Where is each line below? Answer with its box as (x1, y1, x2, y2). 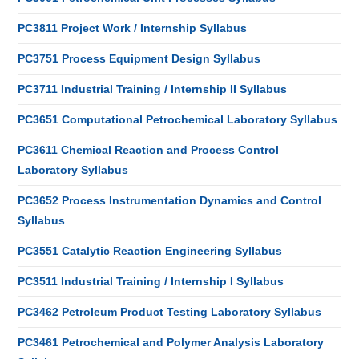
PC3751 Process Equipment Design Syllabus (18, 52, 261, 65)
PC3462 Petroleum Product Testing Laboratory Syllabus (18, 305, 322, 318)
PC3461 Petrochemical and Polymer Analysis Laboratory (18, 336, 325, 349)
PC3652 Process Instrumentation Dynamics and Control (18, 194, 322, 207)
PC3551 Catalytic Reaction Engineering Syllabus (18, 244, 283, 257)
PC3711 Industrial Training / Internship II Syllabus (18, 83, 288, 95)
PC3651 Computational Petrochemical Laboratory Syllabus (18, 113, 338, 126)
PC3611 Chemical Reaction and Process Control (18, 143, 280, 156)
